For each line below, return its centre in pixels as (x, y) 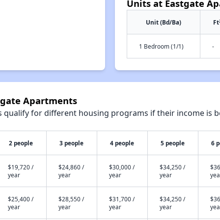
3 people (72, 143)
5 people (173, 143)
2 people (21, 143)
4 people (122, 143)
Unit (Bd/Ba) (164, 22)
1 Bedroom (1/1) (161, 46)
